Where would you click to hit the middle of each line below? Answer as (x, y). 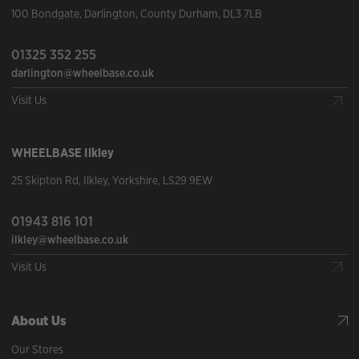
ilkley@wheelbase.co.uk (70, 239)
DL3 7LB (242, 14)
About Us (39, 320)
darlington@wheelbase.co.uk (83, 73)
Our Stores (37, 350)
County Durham (179, 14)
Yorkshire (135, 180)
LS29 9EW (188, 180)
